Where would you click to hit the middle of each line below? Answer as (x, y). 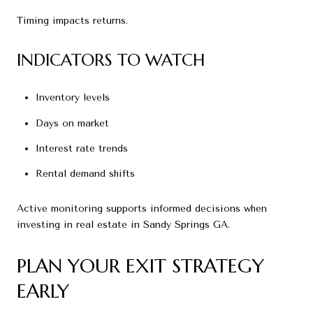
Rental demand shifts (85, 174)
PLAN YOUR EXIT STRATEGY (140, 265)
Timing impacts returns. (72, 20)
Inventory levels (72, 98)
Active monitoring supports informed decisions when (142, 208)
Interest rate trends (81, 148)
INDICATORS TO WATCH (111, 60)
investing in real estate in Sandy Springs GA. (123, 224)
